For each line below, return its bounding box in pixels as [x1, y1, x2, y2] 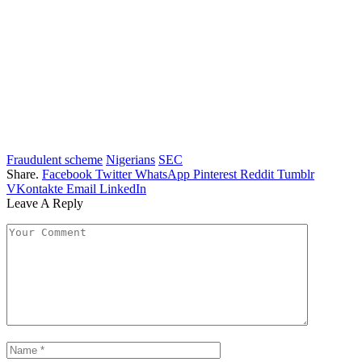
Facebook [42, 167, 92, 182]
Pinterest [193, 167, 237, 182]
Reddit [240, 167, 274, 182]
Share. [6, 167, 39, 182]
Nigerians [106, 153, 155, 167]
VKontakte [6, 182, 63, 196]
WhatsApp [135, 167, 190, 182]
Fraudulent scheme [6, 153, 103, 167]
